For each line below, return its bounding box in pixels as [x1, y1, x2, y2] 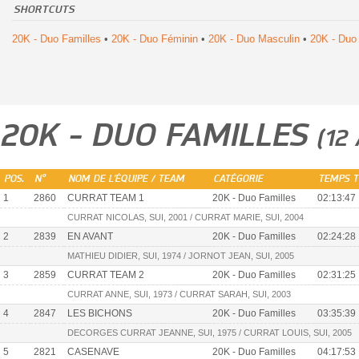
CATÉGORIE [213, 175, 263, 184]
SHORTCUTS [14, 5, 75, 16]
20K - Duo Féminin [111, 33, 198, 46]
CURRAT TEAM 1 [67, 192, 144, 204]
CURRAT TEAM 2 [67, 269, 144, 281]
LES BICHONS [67, 308, 132, 320]
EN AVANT [67, 231, 113, 243]
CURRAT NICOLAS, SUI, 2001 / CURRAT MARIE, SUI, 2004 [67, 212, 304, 223]
